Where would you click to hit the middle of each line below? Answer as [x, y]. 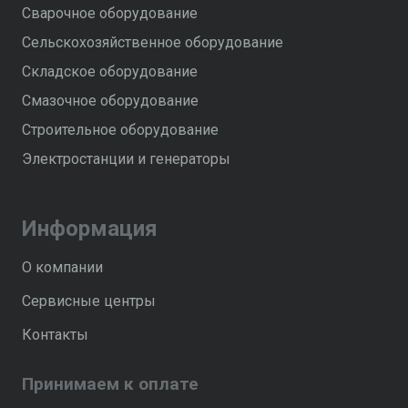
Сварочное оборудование [110, 13]
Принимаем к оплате [110, 383]
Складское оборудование [110, 71]
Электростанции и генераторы [126, 158]
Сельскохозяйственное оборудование [153, 42]
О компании [62, 267]
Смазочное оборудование [110, 100]
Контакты [55, 334]
